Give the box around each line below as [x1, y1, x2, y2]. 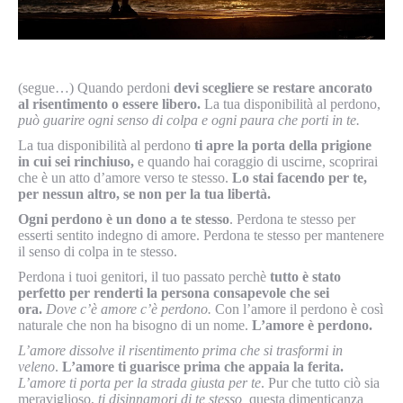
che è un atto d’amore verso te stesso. [18, 170, 228, 185]
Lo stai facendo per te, [228, 170, 367, 185]
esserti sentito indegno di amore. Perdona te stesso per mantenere [18, 228, 384, 243]
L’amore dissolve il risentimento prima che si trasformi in [18, 343, 343, 358]
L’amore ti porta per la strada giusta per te [18, 375, 261, 390]
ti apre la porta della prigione [194, 138, 372, 153]
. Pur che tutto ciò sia [261, 375, 380, 390]
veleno [18, 359, 55, 374]
